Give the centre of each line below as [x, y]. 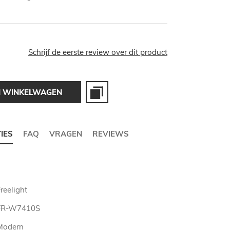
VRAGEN [66, 134]
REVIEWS [111, 134]
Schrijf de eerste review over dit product [98, 52]
